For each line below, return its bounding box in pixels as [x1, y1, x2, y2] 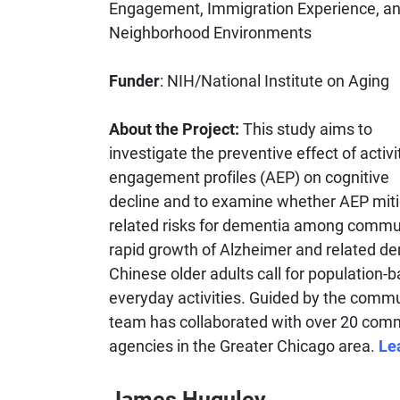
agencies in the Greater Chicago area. [109, 334, 379, 356]
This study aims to [243, 117, 372, 139]
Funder [109, 69, 160, 91]
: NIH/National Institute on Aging [160, 69, 389, 91]
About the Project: [109, 117, 243, 139]
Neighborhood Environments [109, 21, 312, 43]
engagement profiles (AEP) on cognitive [109, 165, 389, 187]
